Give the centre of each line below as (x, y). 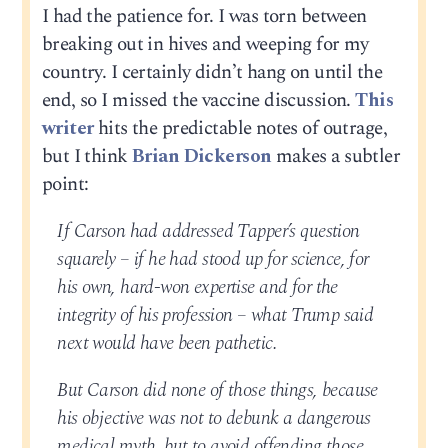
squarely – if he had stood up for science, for (213, 260)
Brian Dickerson (202, 157)
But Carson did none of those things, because (217, 391)
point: (65, 185)
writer (67, 129)
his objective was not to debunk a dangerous (214, 419)
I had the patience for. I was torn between (204, 17)
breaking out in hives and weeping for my (205, 45)
